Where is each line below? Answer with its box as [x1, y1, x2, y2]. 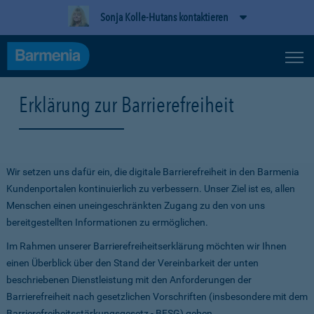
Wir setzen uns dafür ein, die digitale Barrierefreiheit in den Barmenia [6, 166, 299, 177]
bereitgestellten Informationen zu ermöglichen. [6, 217, 208, 228]
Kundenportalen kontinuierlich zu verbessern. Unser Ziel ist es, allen [6, 183, 295, 194]
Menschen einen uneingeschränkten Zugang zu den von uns [6, 200, 265, 211]
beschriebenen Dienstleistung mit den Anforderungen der [6, 274, 252, 285]
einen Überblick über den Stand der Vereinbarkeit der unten [6, 257, 259, 268]
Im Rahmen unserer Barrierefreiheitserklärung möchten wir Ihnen [6, 240, 287, 252]
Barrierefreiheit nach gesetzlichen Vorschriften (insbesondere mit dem [6, 291, 308, 302]
